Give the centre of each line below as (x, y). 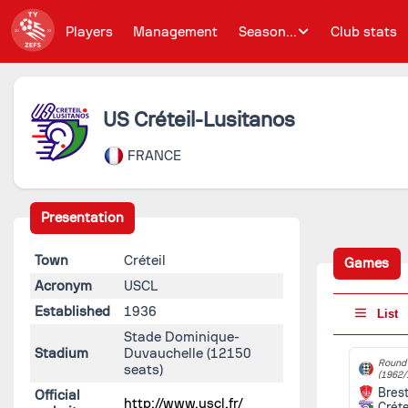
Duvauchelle (165, 353)
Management (175, 31)
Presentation (83, 218)
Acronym (63, 286)
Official (57, 395)
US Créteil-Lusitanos (199, 119)
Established (72, 311)
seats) (143, 369)
